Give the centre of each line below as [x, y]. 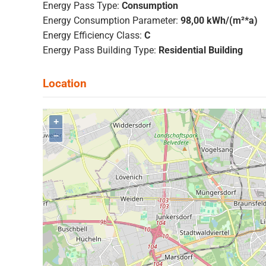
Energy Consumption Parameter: [110, 21]
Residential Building [201, 50]
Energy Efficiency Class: [92, 36]
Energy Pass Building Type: [99, 50]
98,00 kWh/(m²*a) [219, 21]
